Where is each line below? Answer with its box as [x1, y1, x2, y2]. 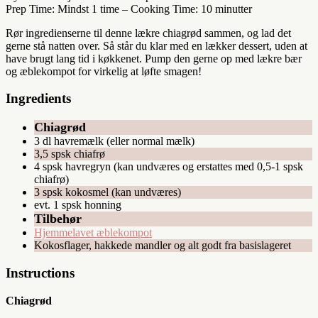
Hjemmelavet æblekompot [34, 226, 152, 239]
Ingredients [6, 91, 71, 106]
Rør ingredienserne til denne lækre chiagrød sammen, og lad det [6, 26, 291, 39]
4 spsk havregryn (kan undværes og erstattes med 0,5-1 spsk [34, 160, 303, 173]
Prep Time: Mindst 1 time [6, 2, 122, 15]
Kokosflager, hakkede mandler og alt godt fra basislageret [34, 239, 291, 252]
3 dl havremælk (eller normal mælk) [34, 135, 194, 148]
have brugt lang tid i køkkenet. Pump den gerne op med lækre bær [6, 52, 302, 65]
